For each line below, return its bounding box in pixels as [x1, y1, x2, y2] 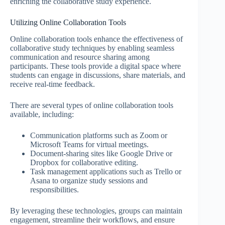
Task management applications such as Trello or [30, 167, 181, 176]
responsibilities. [30, 185, 79, 194]
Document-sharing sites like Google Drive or [30, 149, 172, 158]
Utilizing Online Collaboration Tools [10, 18, 126, 27]
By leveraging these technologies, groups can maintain [10, 206, 182, 215]
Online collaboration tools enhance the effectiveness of [10, 35, 183, 44]
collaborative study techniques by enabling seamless [10, 44, 174, 53]
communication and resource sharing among [10, 53, 150, 62]
